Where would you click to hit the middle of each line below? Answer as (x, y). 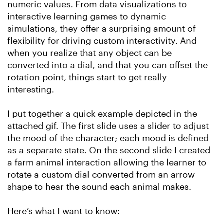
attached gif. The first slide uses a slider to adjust (108, 126)
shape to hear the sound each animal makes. (99, 186)
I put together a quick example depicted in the (102, 113)
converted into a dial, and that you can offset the (108, 65)
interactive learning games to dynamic (87, 16)
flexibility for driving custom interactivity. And (102, 40)
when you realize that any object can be (90, 53)
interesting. (31, 89)
